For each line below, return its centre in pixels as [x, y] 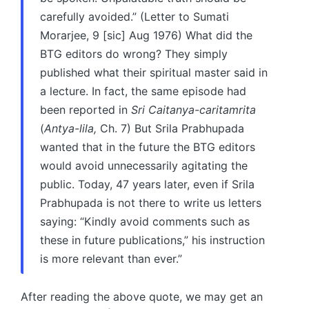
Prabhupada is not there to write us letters [151, 202]
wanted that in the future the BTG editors [148, 147]
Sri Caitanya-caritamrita [193, 109]
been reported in [86, 109]
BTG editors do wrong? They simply [134, 53]
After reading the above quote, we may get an [142, 296]
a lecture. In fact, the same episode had [143, 91]
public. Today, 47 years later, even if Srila [147, 184]
